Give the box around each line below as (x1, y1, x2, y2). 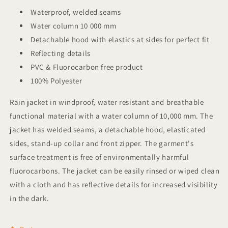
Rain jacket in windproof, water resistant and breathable (10, 97, 204, 107)
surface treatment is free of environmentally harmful (10, 152, 189, 162)
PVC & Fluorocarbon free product (31, 62, 143, 72)
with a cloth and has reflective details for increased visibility (10, 180, 218, 190)
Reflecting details (31, 48, 91, 59)
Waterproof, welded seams (31, 7, 121, 17)
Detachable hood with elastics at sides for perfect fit (31, 35, 210, 45)
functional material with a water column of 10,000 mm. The (10, 111, 213, 121)
